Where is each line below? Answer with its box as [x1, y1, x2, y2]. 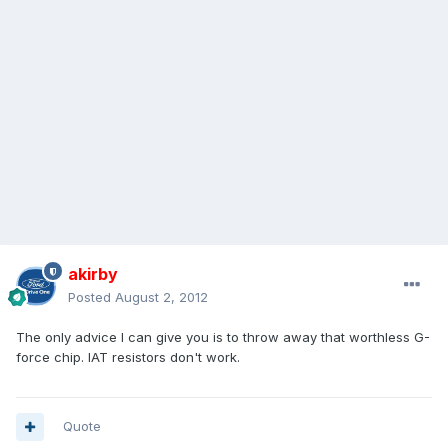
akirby [68, 264, 118, 285]
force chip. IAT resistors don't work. [16, 349, 240, 366]
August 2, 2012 [115, 289, 208, 306]
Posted [68, 289, 115, 306]
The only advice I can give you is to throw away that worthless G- [16, 329, 430, 346]
